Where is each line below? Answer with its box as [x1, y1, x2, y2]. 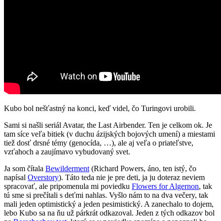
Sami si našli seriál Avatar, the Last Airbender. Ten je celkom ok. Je [4, 121, 212, 130]
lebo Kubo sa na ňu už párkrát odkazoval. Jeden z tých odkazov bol [4, 209, 215, 218]
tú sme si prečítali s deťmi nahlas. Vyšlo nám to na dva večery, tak [4, 191, 208, 200]
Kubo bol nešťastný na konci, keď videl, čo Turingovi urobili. [4, 104, 196, 113]
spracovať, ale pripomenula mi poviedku [4, 182, 132, 191]
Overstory [28, 173, 59, 182]
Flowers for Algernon [132, 182, 199, 191]
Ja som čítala [4, 164, 45, 173]
